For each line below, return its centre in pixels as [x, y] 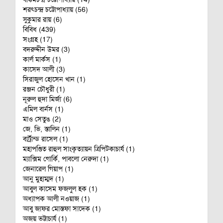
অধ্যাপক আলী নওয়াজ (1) [56, 199]
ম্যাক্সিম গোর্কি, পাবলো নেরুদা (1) [66, 159]
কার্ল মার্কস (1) [42, 59]
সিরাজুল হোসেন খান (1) [54, 79]
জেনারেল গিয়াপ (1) [48, 169]
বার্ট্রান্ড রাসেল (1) [46, 139]
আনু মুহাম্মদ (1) [44, 179]
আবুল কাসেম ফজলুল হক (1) [60, 189]
